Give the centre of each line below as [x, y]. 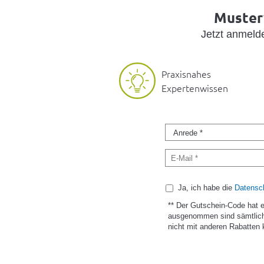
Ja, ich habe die [206, 188]
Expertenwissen [195, 88]
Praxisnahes [186, 74]
